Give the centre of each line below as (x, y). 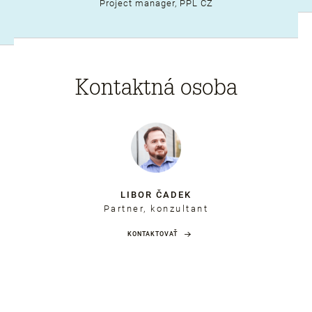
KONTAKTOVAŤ (153, 234)
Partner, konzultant (156, 208)
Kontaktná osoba (156, 87)
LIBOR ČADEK (156, 194)
